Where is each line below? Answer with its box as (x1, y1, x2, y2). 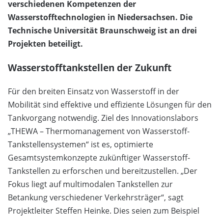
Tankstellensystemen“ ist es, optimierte (8, 139, 153, 150)
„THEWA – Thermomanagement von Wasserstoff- (8, 126, 190, 137)
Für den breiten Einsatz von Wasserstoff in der (8, 86, 179, 97)
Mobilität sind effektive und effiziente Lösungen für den (8, 99, 212, 110)
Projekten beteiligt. (8, 38, 83, 50)
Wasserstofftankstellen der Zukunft (8, 61, 171, 74)
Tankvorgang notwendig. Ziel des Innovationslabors (8, 112, 198, 124)
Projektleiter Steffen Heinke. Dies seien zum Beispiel (8, 205, 199, 217)
